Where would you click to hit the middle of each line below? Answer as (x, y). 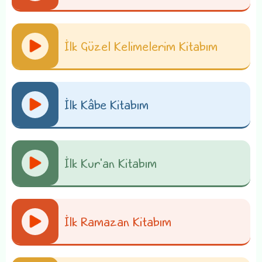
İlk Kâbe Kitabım (106, 104)
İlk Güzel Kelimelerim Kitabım (141, 46)
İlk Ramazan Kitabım (118, 221)
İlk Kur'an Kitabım (111, 163)
